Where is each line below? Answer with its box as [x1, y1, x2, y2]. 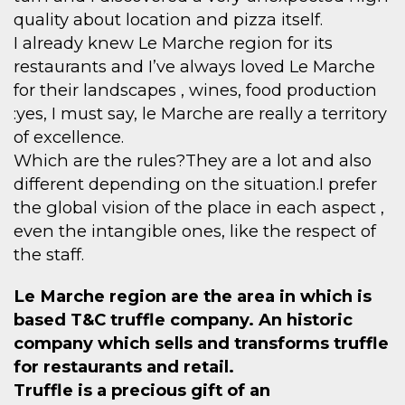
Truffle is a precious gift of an [14, 380, 270, 401]
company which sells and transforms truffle [14, 333, 389, 354]
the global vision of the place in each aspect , [14, 197, 384, 219]
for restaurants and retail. [14, 356, 234, 378]
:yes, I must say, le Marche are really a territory [14, 103, 387, 125]
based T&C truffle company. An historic [14, 309, 353, 331]
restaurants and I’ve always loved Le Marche [14, 56, 375, 78]
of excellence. [14, 127, 124, 148]
